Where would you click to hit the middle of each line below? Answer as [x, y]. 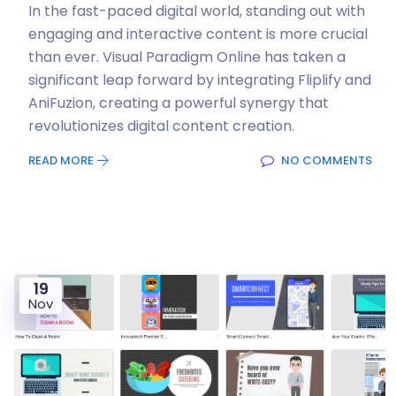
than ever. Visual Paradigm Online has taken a [187, 57]
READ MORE [62, 160]
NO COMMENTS [325, 160]
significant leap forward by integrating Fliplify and [200, 80]
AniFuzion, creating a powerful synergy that [179, 103]
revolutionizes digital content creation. [161, 126]
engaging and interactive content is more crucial [198, 34]
